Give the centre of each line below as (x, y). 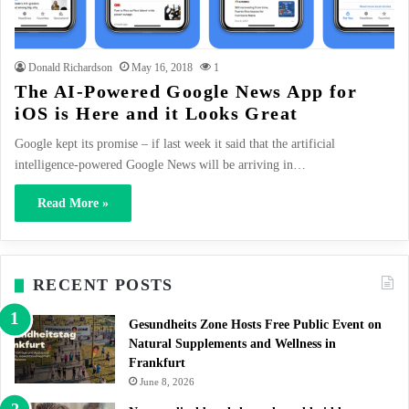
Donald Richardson (71, 68)
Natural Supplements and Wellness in (232, 344)
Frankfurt (157, 363)
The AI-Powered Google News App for (186, 92)
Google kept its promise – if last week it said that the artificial (175, 144)
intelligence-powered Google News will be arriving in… (161, 165)
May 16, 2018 (163, 68)
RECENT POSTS (103, 285)
